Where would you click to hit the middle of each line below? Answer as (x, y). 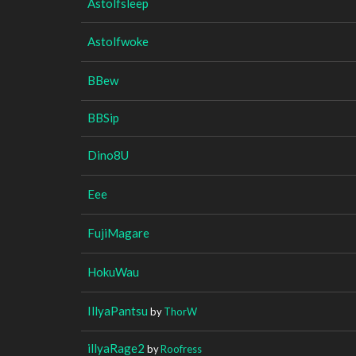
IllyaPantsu (118, 310)
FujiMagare (118, 232)
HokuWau (113, 271)
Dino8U (108, 155)
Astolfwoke (118, 41)
